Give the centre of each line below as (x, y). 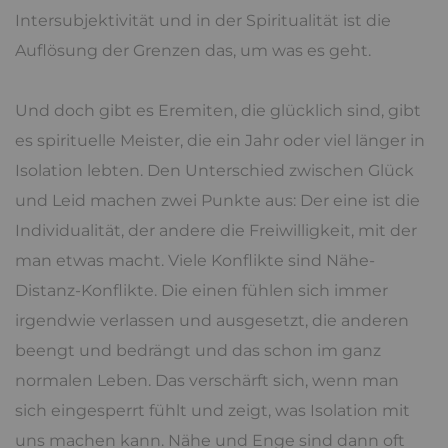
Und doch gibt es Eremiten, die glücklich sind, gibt (218, 110)
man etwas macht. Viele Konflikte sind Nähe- (195, 260)
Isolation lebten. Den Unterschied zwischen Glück (214, 170)
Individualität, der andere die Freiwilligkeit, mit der (216, 230)
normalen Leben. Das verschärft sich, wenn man (207, 380)
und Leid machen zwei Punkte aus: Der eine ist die (217, 200)
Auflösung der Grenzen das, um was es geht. (193, 50)
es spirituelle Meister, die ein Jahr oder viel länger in (220, 140)
